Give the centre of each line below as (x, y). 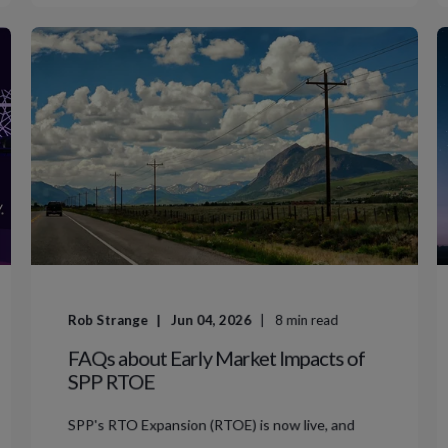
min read (312, 320)
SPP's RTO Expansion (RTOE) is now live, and (211, 424)
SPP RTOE (111, 381)
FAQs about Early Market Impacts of (216, 357)
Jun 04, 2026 (211, 320)
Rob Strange (108, 320)
